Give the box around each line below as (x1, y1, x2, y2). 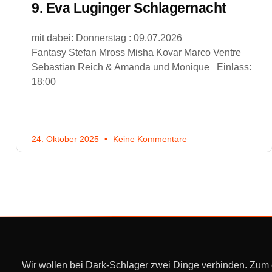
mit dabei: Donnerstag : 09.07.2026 (32, 32, 228, 43)
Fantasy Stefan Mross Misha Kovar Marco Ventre (32, 47, 241, 58)
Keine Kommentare (110, 134, 187, 144)
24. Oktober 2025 (32, 134, 101, 144)
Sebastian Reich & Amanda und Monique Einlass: (32, 61, 254, 72)
